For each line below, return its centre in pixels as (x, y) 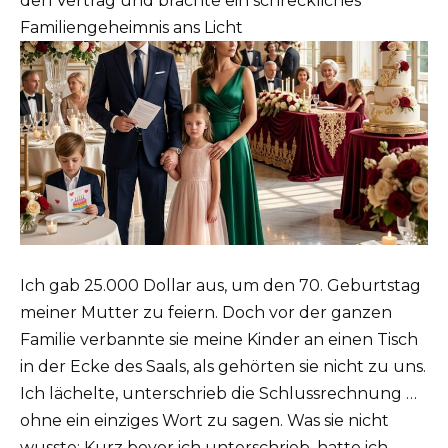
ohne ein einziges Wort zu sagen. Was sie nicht (204, 421)
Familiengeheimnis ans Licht (131, 27)
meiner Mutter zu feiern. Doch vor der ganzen (206, 313)
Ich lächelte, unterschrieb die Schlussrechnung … (218, 394)
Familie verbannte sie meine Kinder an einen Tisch (219, 340)
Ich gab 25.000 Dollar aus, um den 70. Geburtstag (220, 286)
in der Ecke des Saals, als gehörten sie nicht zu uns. (223, 367)
